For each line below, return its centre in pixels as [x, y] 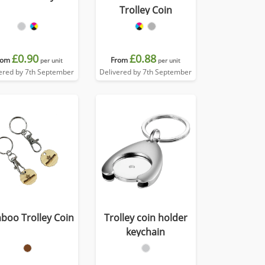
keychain [146, 232]
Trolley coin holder [146, 218]
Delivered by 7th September [146, 72]
